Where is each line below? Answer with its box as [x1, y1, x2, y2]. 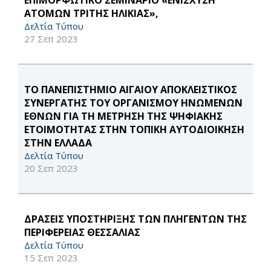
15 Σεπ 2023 [24, 252, 78, 264]
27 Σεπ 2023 [24, 33, 78, 45]
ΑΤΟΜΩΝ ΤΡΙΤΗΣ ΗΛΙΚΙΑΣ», [24, 7, 158, 21]
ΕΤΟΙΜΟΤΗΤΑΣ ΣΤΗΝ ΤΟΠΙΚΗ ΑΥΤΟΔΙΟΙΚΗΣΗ [24, 123, 244, 137]
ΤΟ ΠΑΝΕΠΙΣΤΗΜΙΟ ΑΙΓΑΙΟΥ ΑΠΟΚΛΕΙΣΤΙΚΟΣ [24, 83, 237, 97]
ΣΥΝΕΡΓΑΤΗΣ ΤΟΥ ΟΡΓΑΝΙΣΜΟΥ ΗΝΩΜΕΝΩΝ [24, 96, 243, 110]
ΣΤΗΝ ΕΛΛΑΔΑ [24, 136, 92, 150]
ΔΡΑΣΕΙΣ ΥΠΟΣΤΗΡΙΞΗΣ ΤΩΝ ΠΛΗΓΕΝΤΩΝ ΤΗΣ [24, 212, 247, 226]
